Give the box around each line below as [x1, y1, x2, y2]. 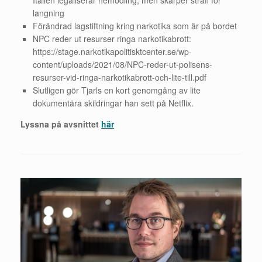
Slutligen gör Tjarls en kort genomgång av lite [33, 84, 201, 96]
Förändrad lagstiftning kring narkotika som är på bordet [33, 19, 237, 32]
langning [33, 6, 64, 19]
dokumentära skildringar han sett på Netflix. [33, 96, 194, 109]
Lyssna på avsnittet [20, 118, 101, 130]
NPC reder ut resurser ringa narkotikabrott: [33, 32, 191, 44]
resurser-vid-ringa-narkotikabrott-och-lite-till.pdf [33, 71, 206, 83]
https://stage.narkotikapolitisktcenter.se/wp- [33, 45, 192, 57]
